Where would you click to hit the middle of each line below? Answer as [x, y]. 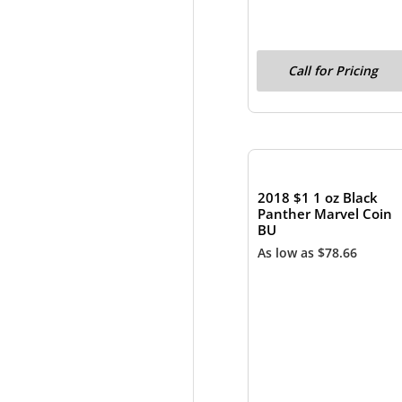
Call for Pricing [333, 70]
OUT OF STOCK [333, 140]
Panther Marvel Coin [324, 214]
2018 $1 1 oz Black [317, 198]
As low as [287, 252]
